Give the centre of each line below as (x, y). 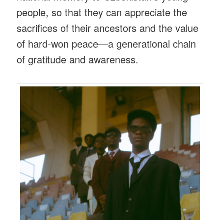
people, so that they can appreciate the (102, 12)
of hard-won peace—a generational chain (107, 43)
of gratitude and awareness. (78, 59)
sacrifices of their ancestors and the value (108, 27)
